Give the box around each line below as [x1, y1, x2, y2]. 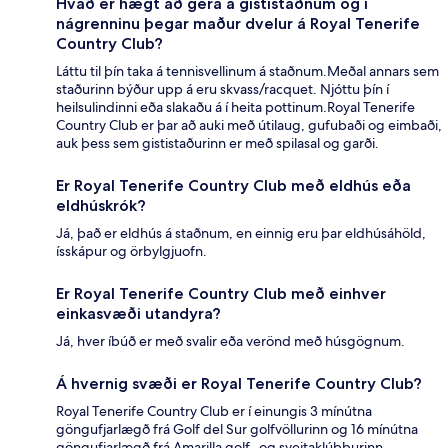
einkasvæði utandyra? [56, 303, 221, 323]
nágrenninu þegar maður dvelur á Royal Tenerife [56, 13, 420, 33]
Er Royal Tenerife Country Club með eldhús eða [56, 175, 411, 195]
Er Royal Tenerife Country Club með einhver [56, 283, 386, 303]
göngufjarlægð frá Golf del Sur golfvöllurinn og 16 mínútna [56, 419, 418, 438]
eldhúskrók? [56, 195, 146, 215]
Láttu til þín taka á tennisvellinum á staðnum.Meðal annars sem [56, 61, 439, 80]
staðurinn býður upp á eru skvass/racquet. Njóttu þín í [56, 79, 389, 98]
